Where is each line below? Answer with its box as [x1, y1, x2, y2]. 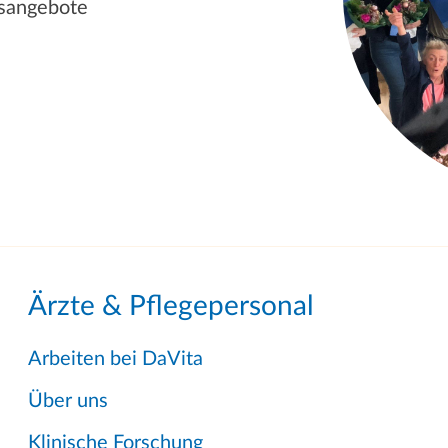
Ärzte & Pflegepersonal [28, 292, 314, 321]
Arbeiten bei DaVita [28, 349, 203, 370]
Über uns [28, 391, 108, 412]
